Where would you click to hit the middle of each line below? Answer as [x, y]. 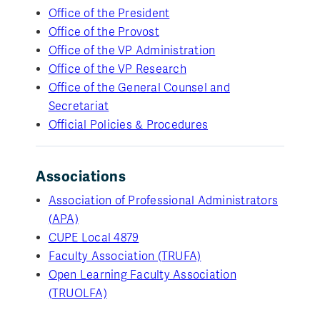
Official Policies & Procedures [128, 125]
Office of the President [109, 13]
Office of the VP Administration [132, 50]
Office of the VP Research [117, 69]
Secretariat [79, 106]
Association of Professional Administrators [163, 200]
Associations [81, 176]
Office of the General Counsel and [139, 87]
